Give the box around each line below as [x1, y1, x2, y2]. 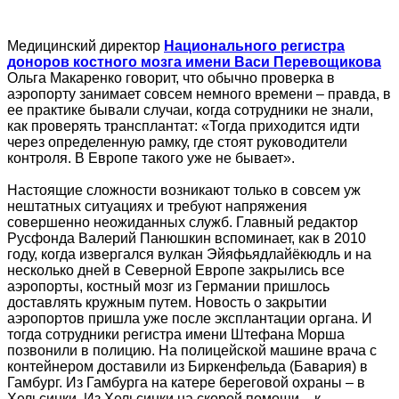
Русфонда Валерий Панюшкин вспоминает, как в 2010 [7, 230, 366, 246]
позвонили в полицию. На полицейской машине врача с [7, 342, 377, 358]
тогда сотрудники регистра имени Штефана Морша [7, 326, 345, 342]
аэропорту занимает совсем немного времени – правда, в [7, 85, 391, 102]
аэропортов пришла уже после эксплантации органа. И [7, 310, 372, 326]
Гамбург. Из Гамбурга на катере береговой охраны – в [7, 374, 365, 390]
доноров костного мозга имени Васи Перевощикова [7, 53, 381, 69]
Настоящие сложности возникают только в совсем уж [7, 182, 361, 198]
